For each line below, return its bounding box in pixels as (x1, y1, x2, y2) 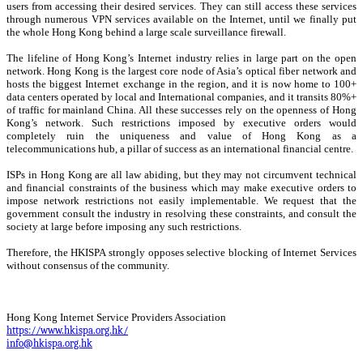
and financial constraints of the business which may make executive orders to (6, 181, 357, 194)
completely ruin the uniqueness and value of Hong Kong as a (6, 129, 357, 142)
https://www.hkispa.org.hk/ (6, 323, 128, 336)
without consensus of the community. (6, 258, 169, 271)
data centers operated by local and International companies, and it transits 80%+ (6, 90, 357, 103)
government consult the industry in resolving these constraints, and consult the (6, 207, 357, 220)
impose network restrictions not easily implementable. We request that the (6, 194, 357, 207)
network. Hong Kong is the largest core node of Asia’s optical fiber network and (6, 64, 357, 77)
